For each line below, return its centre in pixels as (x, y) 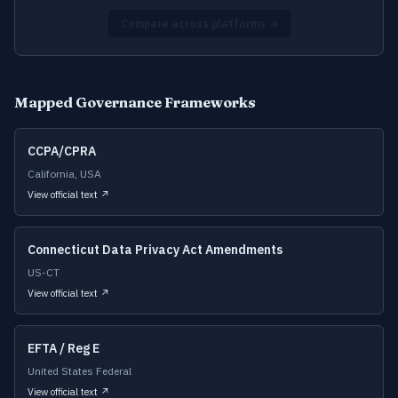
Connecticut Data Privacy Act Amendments (155, 250)
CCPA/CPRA (62, 151)
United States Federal (80, 371)
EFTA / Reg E (64, 348)
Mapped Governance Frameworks (135, 102)
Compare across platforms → (199, 24)
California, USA (64, 174)
